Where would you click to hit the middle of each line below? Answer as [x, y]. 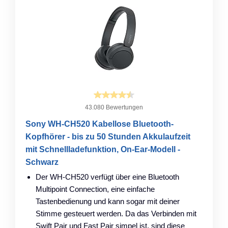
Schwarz [42, 162]
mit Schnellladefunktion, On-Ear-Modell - [103, 149]
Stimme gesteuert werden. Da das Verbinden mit [116, 213]
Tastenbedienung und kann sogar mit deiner [108, 201]
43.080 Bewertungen [114, 107]
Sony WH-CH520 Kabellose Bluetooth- [99, 124]
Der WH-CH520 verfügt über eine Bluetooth [107, 177]
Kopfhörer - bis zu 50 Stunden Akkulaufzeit [108, 136]
